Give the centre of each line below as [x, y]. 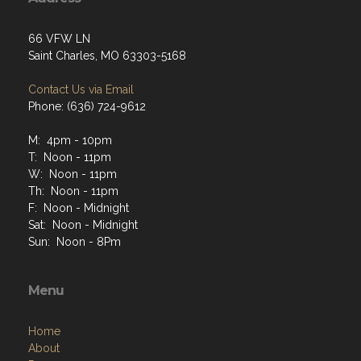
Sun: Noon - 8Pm [75, 241]
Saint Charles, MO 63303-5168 [107, 55]
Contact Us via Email [81, 89]
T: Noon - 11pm [70, 157]
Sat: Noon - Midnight [83, 224]
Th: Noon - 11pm [73, 191]
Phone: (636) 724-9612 [87, 106]
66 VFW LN [59, 38]
